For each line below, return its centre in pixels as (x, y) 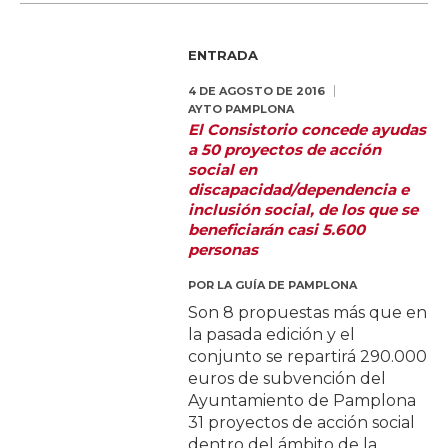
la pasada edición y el (272, 335)
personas (223, 250)
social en (223, 170)
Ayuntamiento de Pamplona (302, 401)
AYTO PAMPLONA (241, 109)
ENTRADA (223, 55)
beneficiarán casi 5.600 (277, 230)
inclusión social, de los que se (303, 210)
